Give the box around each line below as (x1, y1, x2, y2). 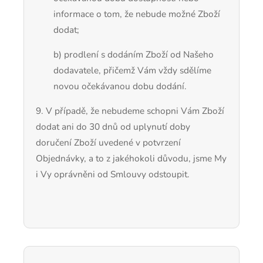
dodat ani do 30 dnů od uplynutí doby (36, 120, 190, 133)
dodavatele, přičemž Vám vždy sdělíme (53, 63, 211, 76)
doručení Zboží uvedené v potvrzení (36, 136, 181, 149)
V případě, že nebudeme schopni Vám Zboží (46, 104, 224, 117)
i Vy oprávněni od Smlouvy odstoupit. (36, 168, 190, 181)
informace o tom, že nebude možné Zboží (53, 7, 220, 20)
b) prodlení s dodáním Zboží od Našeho (53, 48, 214, 60)
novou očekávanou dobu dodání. (53, 79, 187, 92)
